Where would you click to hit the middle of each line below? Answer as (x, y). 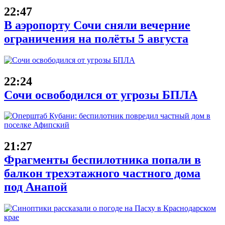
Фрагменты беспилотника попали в (102, 160)
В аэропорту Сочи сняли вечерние (97, 25)
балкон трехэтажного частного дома (102, 174)
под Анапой (36, 187)
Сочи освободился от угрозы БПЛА (101, 95)
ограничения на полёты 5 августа (96, 38)
